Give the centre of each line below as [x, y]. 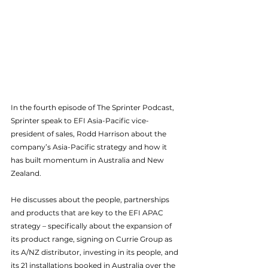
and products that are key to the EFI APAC [88, 213]
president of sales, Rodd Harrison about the [89, 134]
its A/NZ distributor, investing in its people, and [95, 252]
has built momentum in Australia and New [88, 160]
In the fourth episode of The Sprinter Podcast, [93, 107]
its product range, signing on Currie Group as [92, 239]
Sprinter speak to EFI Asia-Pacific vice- [80, 121]
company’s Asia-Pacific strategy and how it [90, 147]
